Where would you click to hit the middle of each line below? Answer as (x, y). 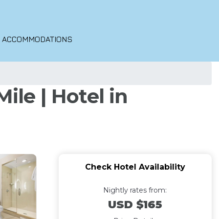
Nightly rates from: (135, 190)
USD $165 (135, 205)
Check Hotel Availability (135, 167)
